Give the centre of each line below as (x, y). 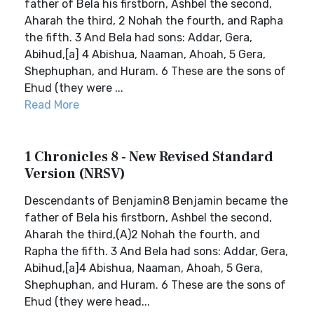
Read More (52, 105)
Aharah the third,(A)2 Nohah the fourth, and (142, 234)
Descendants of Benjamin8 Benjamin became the (156, 201)
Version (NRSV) (75, 174)
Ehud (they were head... (87, 302)
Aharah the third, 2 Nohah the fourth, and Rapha (154, 21)
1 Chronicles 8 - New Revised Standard (149, 157)
